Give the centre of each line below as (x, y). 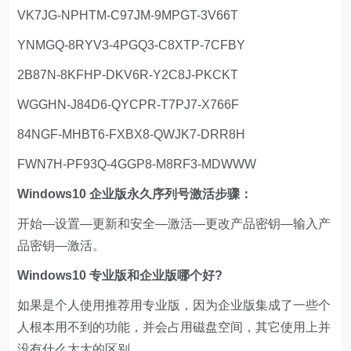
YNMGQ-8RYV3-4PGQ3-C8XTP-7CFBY (132, 45)
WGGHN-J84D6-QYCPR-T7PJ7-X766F (128, 104)
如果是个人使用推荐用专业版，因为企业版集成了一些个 (174, 305)
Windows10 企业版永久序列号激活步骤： (135, 194)
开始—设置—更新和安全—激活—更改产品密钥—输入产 (174, 223)
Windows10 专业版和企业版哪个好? (120, 275)
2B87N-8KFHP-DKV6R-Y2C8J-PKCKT (128, 74)
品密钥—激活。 (62, 245)
